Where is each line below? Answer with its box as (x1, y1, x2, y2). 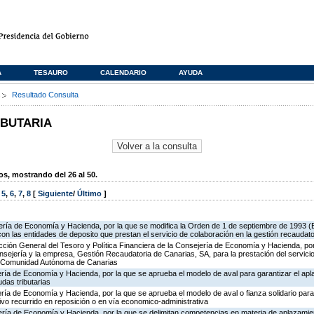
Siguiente (38, 189, 73, 198)
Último (77, 189, 104, 198)
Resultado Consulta (12, 90, 78, 99)
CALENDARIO (100, 69, 146, 76)
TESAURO (34, 69, 68, 76)
